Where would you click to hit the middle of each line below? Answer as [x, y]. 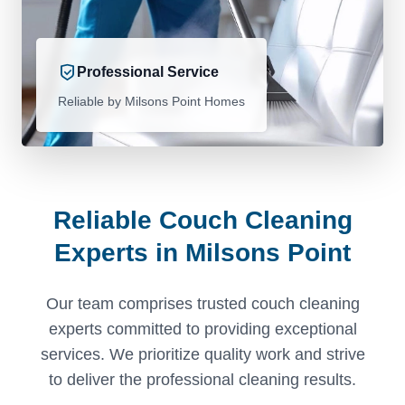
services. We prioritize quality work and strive [202, 355]
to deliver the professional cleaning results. [202, 380]
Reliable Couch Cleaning [202, 221]
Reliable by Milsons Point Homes [151, 102]
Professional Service [148, 72]
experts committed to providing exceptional [202, 330]
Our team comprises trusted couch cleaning [202, 304]
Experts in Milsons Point [202, 253]
